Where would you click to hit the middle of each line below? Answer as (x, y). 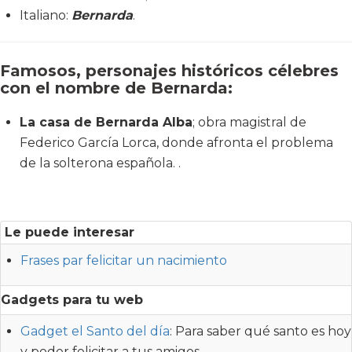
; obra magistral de (249, 122)
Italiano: (46, 15)
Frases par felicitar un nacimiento (124, 260)
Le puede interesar (70, 232)
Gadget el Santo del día (95, 331)
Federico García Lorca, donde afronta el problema (176, 142)
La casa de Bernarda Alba (106, 122)
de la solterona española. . (100, 163)
